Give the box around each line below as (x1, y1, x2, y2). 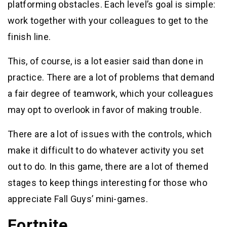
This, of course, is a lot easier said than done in (8, 56, 203, 67)
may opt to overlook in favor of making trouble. (8, 104, 202, 116)
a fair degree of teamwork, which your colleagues (8, 88, 214, 99)
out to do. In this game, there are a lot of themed (8, 161, 208, 172)
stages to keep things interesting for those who (8, 177, 207, 188)
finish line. (8, 31, 51, 43)
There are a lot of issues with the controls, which (8, 129, 212, 140)
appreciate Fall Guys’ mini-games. (8, 194, 148, 205)
